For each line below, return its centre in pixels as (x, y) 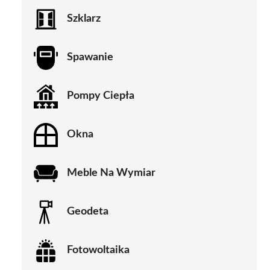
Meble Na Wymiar (111, 173)
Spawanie (90, 58)
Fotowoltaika (98, 250)
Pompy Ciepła (101, 96)
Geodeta (88, 212)
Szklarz (84, 19)
